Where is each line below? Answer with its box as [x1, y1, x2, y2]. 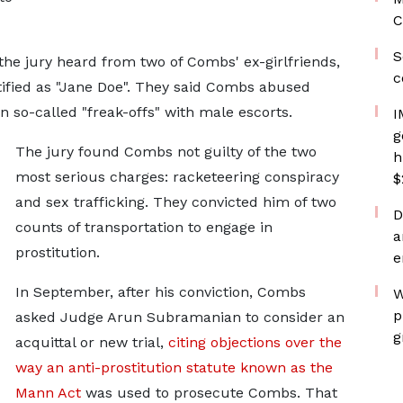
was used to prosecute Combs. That [85, 384, 337, 401]
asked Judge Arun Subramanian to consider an [14, 309, 345, 326]
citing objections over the [167, 334, 342, 351]
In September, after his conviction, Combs [14, 283, 306, 300]
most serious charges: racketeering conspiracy [14, 168, 339, 185]
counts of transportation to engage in [14, 219, 273, 236]
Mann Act [14, 384, 85, 401]
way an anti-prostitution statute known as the [14, 359, 333, 376]
